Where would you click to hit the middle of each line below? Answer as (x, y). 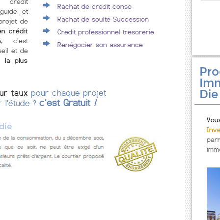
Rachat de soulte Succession (103, 19)
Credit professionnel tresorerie (106, 32)
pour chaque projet (67, 93)
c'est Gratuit (67, 103)
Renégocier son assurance (100, 45)
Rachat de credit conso (95, 6)
